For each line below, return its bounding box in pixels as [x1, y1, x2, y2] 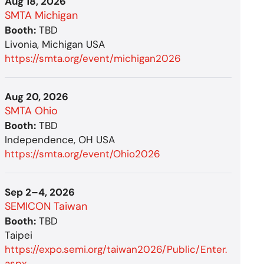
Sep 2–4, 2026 [5, 185, 75, 199]
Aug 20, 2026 [5, 90, 69, 103]
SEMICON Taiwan [5, 199, 88, 213]
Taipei [5, 228, 33, 242]
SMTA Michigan [5, 8, 78, 22]
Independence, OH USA [5, 133, 115, 146]
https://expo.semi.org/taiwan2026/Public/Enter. [5, 242, 227, 256]
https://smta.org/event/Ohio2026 [5, 147, 161, 160]
